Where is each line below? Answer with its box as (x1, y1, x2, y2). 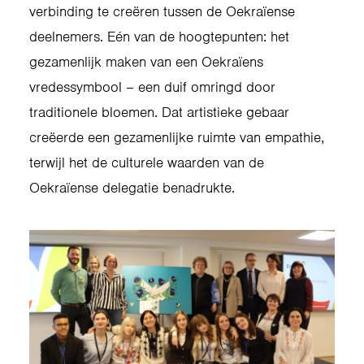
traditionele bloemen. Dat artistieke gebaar (29, 103, 289, 121)
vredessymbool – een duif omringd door (29, 78, 275, 96)
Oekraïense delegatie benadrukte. (29, 179, 235, 197)
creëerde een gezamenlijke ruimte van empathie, (29, 128, 324, 146)
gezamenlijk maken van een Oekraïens (29, 53, 263, 71)
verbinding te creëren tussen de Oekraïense (29, 2, 295, 20)
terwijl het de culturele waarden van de (29, 154, 264, 171)
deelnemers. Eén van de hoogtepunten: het (29, 28, 289, 45)
